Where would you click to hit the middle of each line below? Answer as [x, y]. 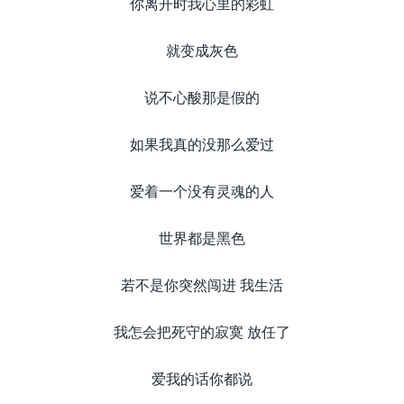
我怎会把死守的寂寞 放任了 [202, 331]
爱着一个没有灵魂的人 [202, 191]
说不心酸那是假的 [202, 97]
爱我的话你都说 [202, 378]
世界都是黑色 [202, 238]
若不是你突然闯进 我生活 [202, 285]
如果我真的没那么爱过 [202, 144]
